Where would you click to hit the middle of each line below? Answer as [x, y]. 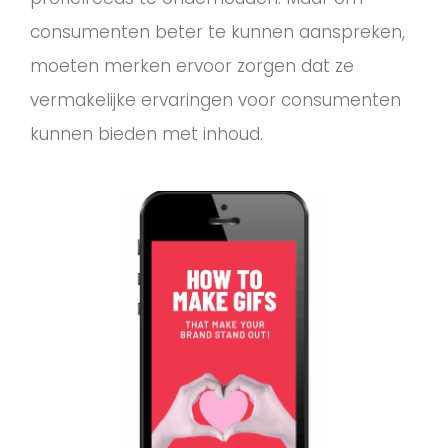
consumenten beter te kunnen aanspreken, [217, 32]
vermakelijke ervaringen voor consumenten [215, 100]
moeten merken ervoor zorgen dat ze [192, 66]
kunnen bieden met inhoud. [146, 134]
